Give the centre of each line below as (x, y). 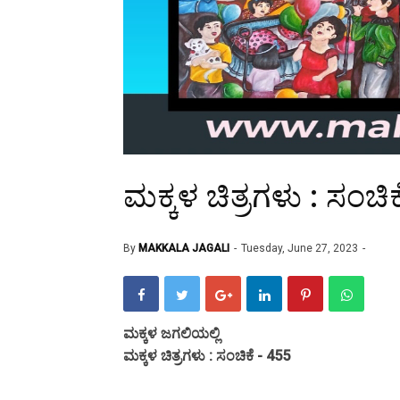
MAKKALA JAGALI (184, 248)
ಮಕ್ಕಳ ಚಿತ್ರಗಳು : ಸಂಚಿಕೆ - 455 (207, 356)
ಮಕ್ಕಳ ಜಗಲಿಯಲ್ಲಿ (173, 334)
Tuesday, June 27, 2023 (301, 248)
